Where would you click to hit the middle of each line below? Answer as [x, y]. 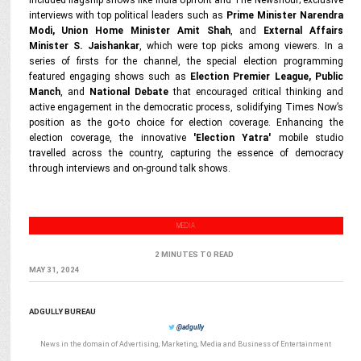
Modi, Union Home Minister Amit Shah [129, 31]
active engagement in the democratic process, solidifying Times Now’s [186, 107]
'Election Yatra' [228, 138]
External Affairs [303, 31]
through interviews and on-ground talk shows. [129, 168]
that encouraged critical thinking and [255, 92]
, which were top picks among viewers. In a [241, 46]
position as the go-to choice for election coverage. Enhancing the [186, 122]
